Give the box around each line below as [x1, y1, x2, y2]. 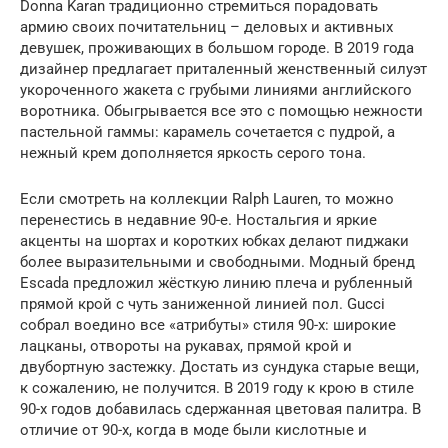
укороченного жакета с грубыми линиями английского [20, 81, 412, 100]
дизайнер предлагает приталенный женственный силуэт [20, 60, 427, 79]
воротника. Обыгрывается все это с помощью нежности [20, 102, 423, 121]
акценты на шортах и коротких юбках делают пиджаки [20, 232, 409, 251]
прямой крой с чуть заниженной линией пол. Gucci [20, 295, 385, 314]
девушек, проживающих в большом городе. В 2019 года [20, 39, 414, 58]
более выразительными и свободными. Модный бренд [20, 253, 415, 272]
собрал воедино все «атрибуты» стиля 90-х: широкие [20, 316, 396, 335]
